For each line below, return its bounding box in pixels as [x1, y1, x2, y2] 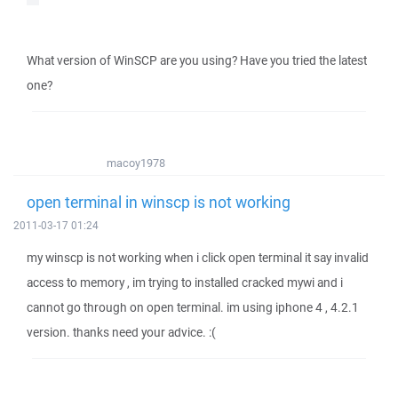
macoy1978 [107, 155, 165, 171]
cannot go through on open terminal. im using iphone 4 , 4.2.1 [27, 299, 359, 315]
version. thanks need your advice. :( [27, 324, 216, 340]
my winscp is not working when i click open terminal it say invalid [27, 250, 369, 266]
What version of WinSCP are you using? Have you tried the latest [27, 52, 367, 68]
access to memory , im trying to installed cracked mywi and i [27, 275, 343, 291]
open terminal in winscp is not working [27, 191, 291, 212]
